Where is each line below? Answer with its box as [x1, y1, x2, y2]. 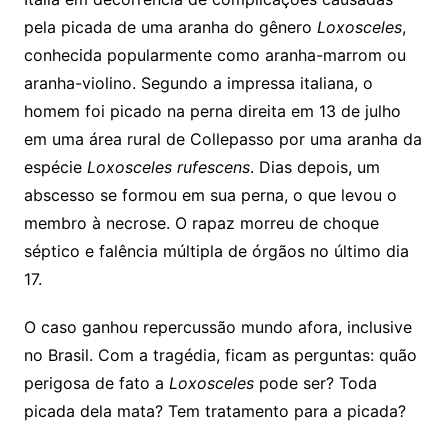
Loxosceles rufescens [86, 156, 250, 177]
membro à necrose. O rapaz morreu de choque [23, 212, 379, 233]
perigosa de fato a [23, 372, 169, 393]
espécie [23, 156, 87, 177]
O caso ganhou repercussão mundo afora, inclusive [23, 316, 412, 337]
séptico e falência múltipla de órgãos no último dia [23, 240, 409, 261]
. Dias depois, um [249, 156, 380, 177]
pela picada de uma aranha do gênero [23, 16, 312, 37]
